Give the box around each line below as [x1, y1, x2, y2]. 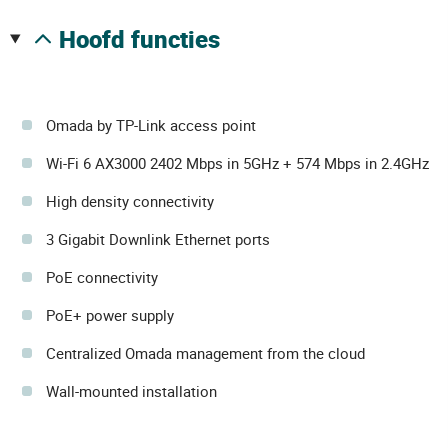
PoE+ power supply [46, 304, 174, 325]
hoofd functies [75, 22, 220, 55]
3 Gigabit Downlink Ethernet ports [46, 228, 270, 249]
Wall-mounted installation [46, 380, 217, 401]
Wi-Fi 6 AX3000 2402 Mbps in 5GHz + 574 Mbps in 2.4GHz [46, 152, 429, 173]
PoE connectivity [46, 266, 158, 287]
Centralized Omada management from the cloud [46, 342, 365, 363]
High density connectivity [46, 190, 214, 211]
